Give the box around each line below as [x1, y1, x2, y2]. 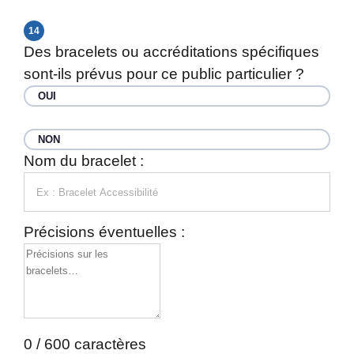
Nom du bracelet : [24, 153, 144, 169]
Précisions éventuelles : [24, 224, 185, 240]
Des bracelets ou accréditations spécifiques [24, 43, 319, 60]
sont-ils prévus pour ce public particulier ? [24, 66, 304, 82]
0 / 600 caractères [24, 336, 146, 352]
